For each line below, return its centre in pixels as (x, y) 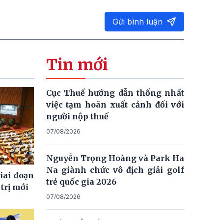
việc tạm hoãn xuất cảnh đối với (115, 105)
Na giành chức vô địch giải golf (115, 170)
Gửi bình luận (137, 22)
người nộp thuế (77, 116)
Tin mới (77, 65)
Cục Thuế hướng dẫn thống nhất (115, 93)
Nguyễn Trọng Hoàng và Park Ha (115, 158)
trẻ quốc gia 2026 (81, 182)
